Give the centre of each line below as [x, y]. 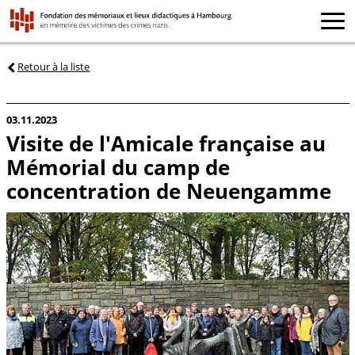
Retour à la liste [54, 66]
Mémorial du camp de [118, 168]
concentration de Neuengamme [168, 192]
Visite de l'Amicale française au [166, 144]
